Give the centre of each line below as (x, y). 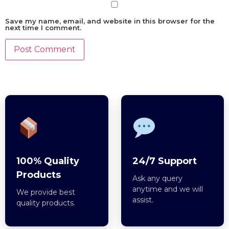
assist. (143, 200)
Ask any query (157, 179)
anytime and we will (167, 189)
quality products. (46, 203)
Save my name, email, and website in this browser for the (110, 21)
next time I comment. (43, 28)
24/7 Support (164, 161)
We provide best (46, 192)
